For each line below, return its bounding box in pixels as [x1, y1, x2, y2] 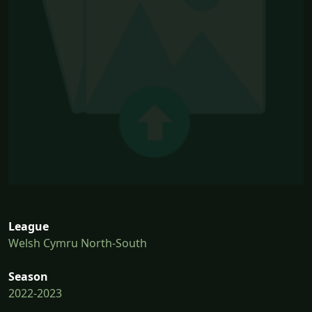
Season [8, 269, 48, 285]
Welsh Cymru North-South [8, 235, 147, 251]
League [8, 219, 49, 235]
